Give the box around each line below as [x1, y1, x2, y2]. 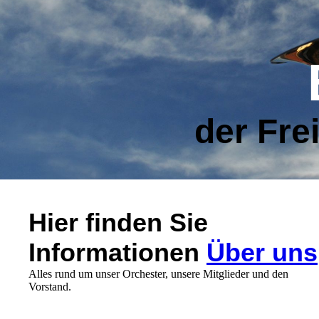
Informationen [28, 238, 199, 267]
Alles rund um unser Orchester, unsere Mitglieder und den [28, 268, 288, 280]
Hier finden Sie [28, 208, 208, 237]
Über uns [206, 238, 318, 267]
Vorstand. [28, 281, 80, 293]
